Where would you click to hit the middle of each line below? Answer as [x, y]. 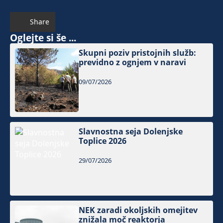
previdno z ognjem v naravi [133, 62]
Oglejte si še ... [43, 37]
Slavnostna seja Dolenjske [131, 131]
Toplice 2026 [103, 141]
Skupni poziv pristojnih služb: [138, 53]
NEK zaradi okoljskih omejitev [138, 210]
